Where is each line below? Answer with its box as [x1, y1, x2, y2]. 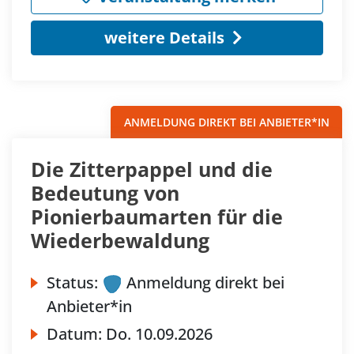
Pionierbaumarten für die [31, 203, 283, 231]
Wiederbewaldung [31, 227, 209, 254]
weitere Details [104, 27, 224, 49]
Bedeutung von [31, 179, 179, 207]
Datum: [47, 323, 106, 345]
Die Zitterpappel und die [31, 156, 273, 183]
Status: [47, 272, 98, 294]
